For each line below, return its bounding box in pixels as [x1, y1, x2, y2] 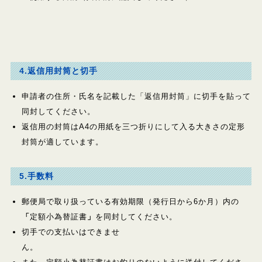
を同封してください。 [95, 212, 247, 221]
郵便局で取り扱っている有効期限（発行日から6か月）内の [22, 197, 240, 206]
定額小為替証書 [30, 212, 88, 221]
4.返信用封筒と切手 [19, 66, 98, 75]
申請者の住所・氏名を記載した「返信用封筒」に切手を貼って [22, 92, 251, 101]
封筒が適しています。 [22, 137, 104, 146]
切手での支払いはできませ [22, 227, 120, 236]
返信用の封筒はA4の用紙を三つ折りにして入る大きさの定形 [22, 122, 246, 131]
